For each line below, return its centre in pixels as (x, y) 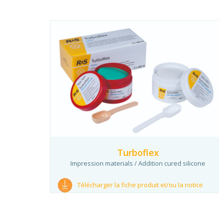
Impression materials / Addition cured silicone (138, 163)
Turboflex (138, 152)
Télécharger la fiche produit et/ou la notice (140, 185)
